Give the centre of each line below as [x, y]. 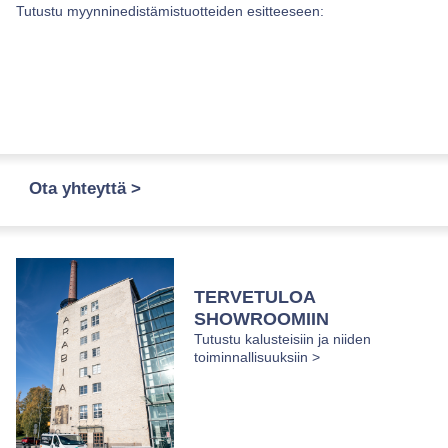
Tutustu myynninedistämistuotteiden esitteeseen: [170, 11]
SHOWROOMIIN [262, 319]
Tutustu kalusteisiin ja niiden [283, 339]
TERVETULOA [255, 297]
